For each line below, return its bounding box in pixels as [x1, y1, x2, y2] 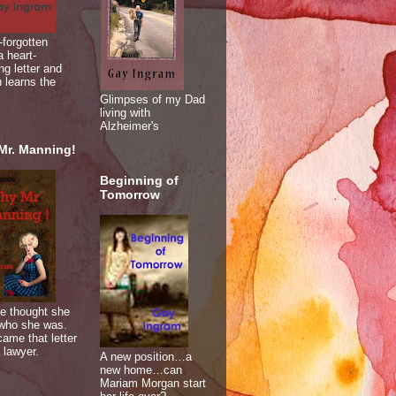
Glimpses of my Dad [100, 93, 205, 107]
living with [100, 106, 150, 120]
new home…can [100, 362, 182, 377]
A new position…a [100, 349, 192, 363]
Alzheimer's [100, 119, 159, 133]
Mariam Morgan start [100, 376, 206, 390]
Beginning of [100, 172, 179, 187]
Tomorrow [100, 187, 160, 202]
